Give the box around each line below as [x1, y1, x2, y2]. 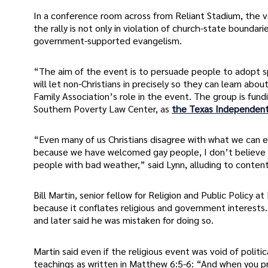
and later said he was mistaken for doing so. [33, 214, 214, 227]
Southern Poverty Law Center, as [33, 102, 172, 115]
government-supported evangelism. [33, 33, 182, 47]
